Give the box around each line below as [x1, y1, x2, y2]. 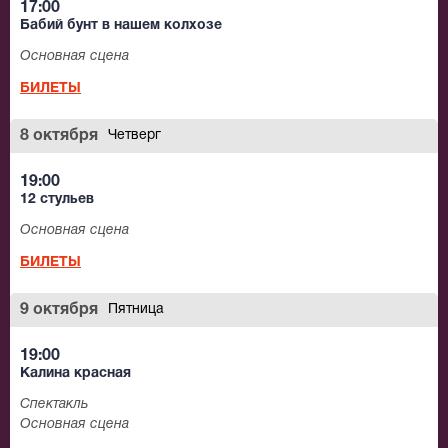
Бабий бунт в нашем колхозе [20, 19, 222, 33]
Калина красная [20, 367, 131, 381]
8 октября [20, 129, 98, 144]
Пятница [108, 303, 164, 317]
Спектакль [20, 398, 88, 412]
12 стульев [20, 193, 94, 207]
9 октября [20, 303, 98, 318]
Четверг [108, 129, 161, 143]
